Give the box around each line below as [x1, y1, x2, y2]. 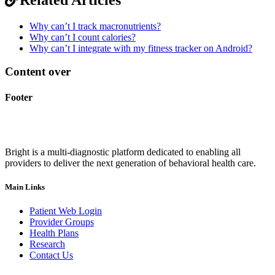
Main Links [5, 182, 45, 192]
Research [29, 239, 65, 250]
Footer [5, 91, 33, 103]
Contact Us [29, 250, 73, 261]
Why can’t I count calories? [29, 31, 136, 42]
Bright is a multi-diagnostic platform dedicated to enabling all [5, 146, 241, 157]
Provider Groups [29, 217, 94, 228]
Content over [5, 65, 71, 79]
